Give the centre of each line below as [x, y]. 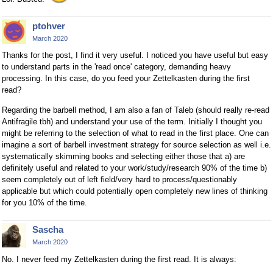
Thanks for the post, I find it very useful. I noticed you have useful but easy [135, 55]
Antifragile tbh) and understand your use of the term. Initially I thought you [132, 122]
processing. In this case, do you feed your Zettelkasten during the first [126, 79]
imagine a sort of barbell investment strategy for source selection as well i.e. [136, 145]
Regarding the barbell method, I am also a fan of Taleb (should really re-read [136, 110]
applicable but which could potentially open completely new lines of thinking [135, 191]
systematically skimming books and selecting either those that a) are [123, 157]
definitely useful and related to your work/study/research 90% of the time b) [134, 168]
